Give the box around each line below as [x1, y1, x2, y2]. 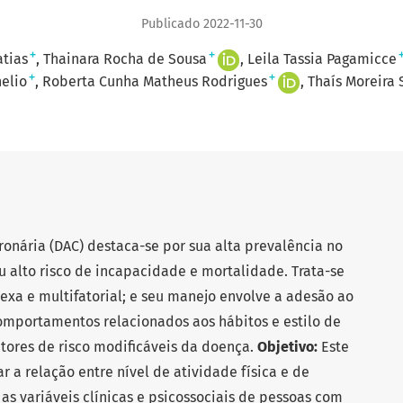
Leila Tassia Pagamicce [246, 50, 397, 68]
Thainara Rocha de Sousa [42, 50, 207, 68]
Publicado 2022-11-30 [140, 16, 263, 32]
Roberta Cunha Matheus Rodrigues [42, 73, 267, 91]
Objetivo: [257, 337, 318, 355]
